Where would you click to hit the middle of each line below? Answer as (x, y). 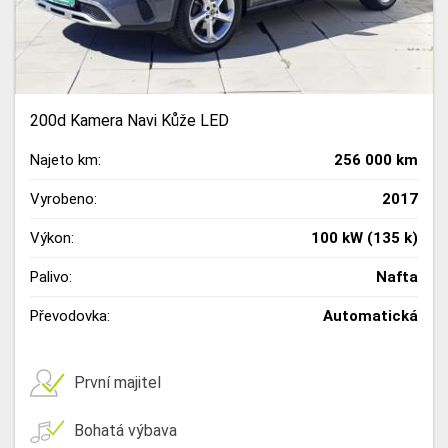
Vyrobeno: (63, 198)
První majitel (117, 383)
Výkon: (52, 237)
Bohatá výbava (125, 431)
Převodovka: (70, 315)
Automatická (370, 315)
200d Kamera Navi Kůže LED (129, 120)
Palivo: (51, 276)
